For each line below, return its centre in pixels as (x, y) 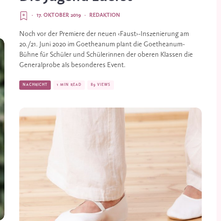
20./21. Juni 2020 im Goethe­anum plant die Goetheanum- (102, 45)
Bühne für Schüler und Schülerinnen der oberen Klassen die (106, 55)
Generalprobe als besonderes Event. (73, 65)
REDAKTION (105, 15)
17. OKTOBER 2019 (59, 15)
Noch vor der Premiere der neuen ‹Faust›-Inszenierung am (104, 34)
